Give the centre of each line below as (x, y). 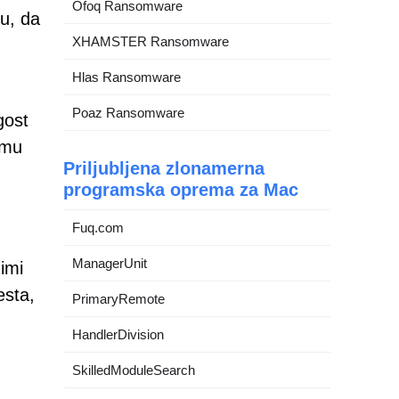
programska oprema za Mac (181, 190)
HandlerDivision (118, 334)
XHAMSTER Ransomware (151, 41)
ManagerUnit (110, 263)
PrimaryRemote (118, 299)
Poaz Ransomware (128, 113)
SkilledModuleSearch (134, 370)
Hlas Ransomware (126, 77)
